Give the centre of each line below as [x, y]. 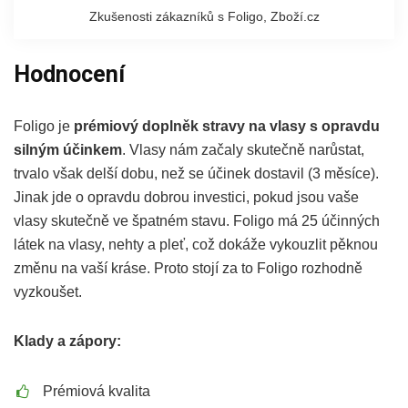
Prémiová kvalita [97, 392]
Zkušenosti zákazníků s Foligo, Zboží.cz [204, 17]
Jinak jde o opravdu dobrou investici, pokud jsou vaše [186, 198]
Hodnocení [69, 75]
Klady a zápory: [67, 342]
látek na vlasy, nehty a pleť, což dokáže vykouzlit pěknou [196, 245]
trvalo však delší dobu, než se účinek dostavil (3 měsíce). [196, 174]
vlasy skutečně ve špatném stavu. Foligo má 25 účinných [197, 221]
